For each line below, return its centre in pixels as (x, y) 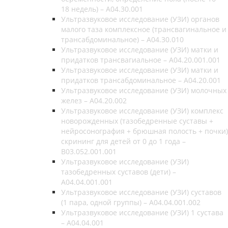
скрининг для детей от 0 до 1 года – (123, 141)
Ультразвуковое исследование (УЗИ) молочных (144, 90)
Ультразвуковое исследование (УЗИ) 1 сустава (142, 212)
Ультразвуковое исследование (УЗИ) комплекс (142, 110)
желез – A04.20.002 (94, 100)
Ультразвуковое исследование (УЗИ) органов (140, 19)
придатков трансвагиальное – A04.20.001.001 (141, 60)
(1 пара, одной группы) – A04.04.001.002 (131, 202)
